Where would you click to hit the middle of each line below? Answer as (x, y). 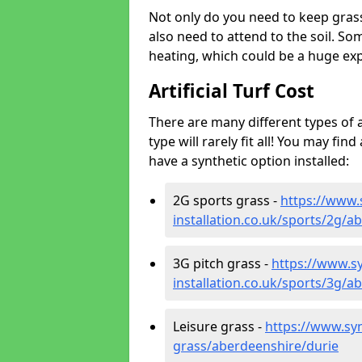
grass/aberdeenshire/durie (256, 346)
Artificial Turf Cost (232, 91)
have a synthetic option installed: (249, 161)
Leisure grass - (219, 326)
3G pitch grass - (222, 263)
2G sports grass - (227, 200)
